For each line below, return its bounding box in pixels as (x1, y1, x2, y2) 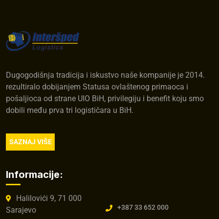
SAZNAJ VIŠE (9, 138, 52, 146)
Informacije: (6, 169, 63, 180)
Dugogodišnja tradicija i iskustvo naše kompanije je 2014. (6, 70, 205, 80)
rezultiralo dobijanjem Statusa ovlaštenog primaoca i (6, 82, 188, 91)
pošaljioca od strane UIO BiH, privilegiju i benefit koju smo (6, 94, 204, 103)
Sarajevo (6, 205, 36, 215)
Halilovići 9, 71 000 (16, 194, 82, 203)
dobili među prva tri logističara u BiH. (6, 106, 133, 115)
